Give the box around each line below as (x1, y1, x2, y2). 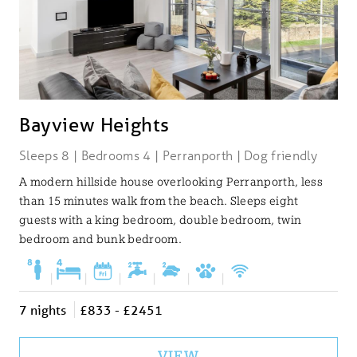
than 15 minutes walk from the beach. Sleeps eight (19, 194, 299, 207)
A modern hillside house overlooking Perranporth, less (19, 175, 323, 188)
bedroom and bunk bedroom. (19, 232, 182, 245)
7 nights (19, 300, 66, 318)
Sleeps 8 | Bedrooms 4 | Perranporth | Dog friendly (19, 146, 317, 163)
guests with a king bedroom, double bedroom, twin (19, 213, 302, 226)
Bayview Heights (19, 112, 170, 136)
